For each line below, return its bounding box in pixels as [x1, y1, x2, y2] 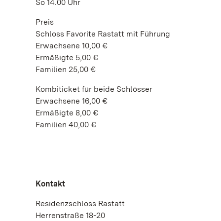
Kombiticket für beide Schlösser [36, 84, 152, 94]
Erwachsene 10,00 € [36, 40, 108, 50]
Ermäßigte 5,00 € [36, 52, 98, 62]
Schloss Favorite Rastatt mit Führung [36, 29, 170, 38]
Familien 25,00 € [36, 64, 96, 74]
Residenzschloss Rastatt [36, 198, 125, 208]
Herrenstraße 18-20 [36, 210, 105, 220]
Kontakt [36, 179, 65, 188]
